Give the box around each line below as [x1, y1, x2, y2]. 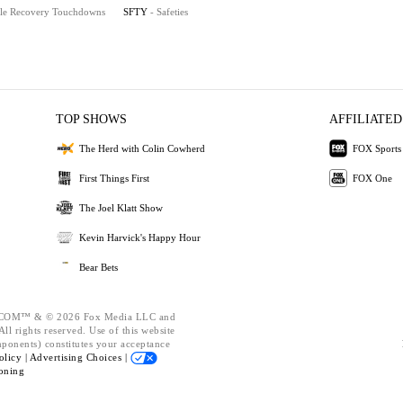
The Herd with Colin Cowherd [79, 142, 206, 154]
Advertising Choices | [29, 352, 130, 363]
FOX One [352, 172, 392, 184]
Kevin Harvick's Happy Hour [79, 231, 201, 243]
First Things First [79, 172, 150, 184]
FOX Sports [352, 142, 401, 154]
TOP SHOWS [56, 112, 128, 126]
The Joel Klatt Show [79, 201, 164, 213]
